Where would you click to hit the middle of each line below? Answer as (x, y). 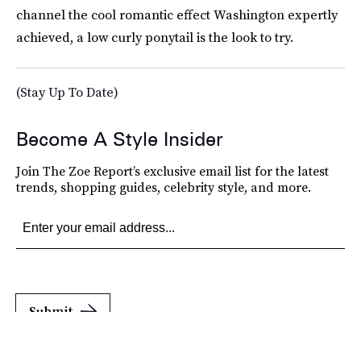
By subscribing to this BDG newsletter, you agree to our (122, 349)
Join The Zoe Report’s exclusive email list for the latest (172, 171)
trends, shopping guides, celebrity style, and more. (164, 187)
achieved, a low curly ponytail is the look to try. (155, 37)
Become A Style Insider (120, 139)
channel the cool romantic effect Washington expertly (177, 15)
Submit (51, 311)
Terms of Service (258, 349)
